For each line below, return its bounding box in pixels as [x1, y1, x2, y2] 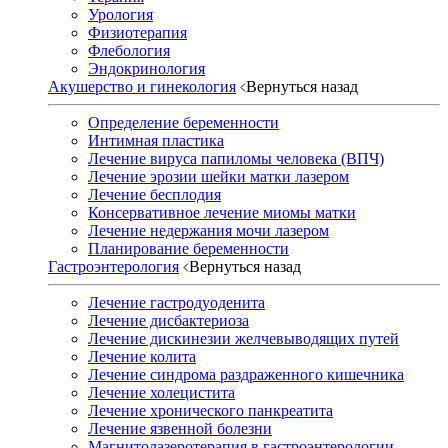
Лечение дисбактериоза [88, 312, 249, 330]
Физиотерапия [88, 24, 187, 42]
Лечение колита [88, 348, 196, 366]
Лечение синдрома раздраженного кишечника [88, 366, 404, 384]
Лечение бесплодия [88, 186, 221, 204]
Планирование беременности [88, 240, 289, 258]
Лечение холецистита [88, 384, 235, 402]
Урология [88, 6, 153, 24]
